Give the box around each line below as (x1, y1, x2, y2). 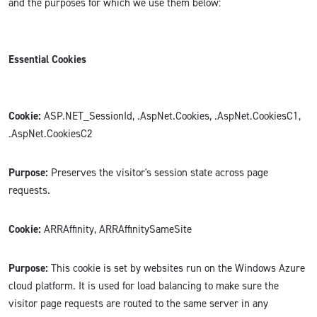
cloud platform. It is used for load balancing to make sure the (8, 279, 279, 294)
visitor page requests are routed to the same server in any (8, 296, 268, 311)
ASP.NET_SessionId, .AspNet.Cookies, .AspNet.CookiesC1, (41, 109, 301, 124)
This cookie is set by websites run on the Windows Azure (48, 261, 305, 276)
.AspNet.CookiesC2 (8, 127, 93, 142)
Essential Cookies (8, 52, 86, 67)
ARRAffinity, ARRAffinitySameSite (41, 222, 192, 237)
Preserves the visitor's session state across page (48, 166, 268, 180)
